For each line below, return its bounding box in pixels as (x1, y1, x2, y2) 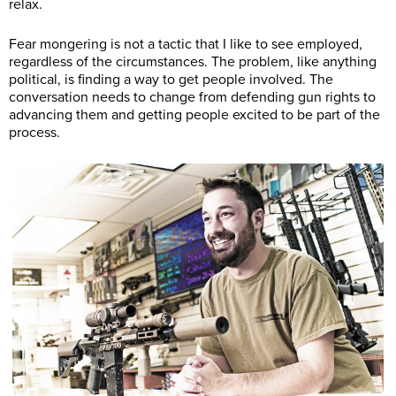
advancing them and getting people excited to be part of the (9, 106, 380, 125)
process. (9, 124, 60, 142)
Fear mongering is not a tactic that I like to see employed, (9, 35, 362, 54)
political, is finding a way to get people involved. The (9, 71, 333, 89)
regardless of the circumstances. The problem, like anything (9, 53, 377, 72)
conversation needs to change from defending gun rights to (9, 88, 376, 107)
